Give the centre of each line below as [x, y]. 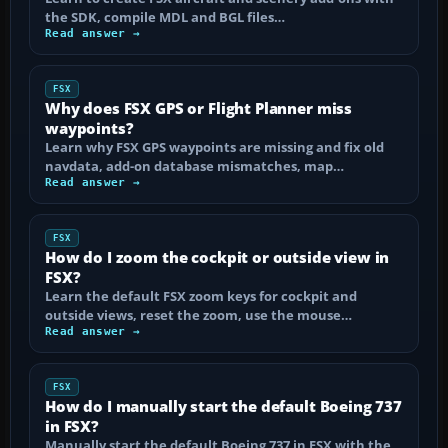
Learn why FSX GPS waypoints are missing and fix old [214, 146]
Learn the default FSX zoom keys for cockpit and [201, 295]
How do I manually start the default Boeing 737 [223, 405]
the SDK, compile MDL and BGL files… [165, 16]
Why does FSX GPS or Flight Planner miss [199, 107]
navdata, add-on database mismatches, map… [194, 165]
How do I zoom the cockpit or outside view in [217, 256]
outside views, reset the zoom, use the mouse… [198, 314]
